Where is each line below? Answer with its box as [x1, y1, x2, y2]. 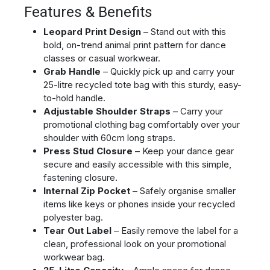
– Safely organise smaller [130, 184, 236, 196]
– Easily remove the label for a [111, 224, 238, 236]
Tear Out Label [43, 224, 111, 236]
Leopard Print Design [43, 25, 141, 37]
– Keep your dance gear [133, 145, 234, 157]
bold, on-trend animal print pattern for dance [43, 39, 226, 51]
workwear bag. [43, 251, 105, 263]
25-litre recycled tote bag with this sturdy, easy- [43, 78, 242, 90]
